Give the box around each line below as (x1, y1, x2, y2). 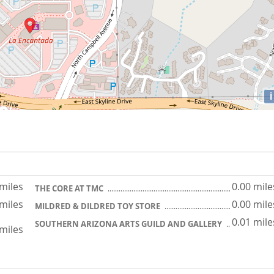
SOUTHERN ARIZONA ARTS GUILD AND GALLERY (35, 218, 224, 229)
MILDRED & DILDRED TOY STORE (35, 201, 162, 212)
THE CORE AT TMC (35, 183, 105, 194)
